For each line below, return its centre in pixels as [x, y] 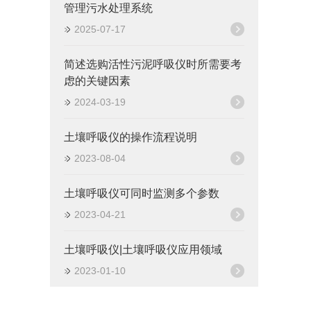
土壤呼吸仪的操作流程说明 [131, 137]
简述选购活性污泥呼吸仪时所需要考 [153, 64]
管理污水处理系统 [108, 8]
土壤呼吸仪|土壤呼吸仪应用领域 [143, 250]
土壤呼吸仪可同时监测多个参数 [142, 193]
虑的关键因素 [97, 81]
